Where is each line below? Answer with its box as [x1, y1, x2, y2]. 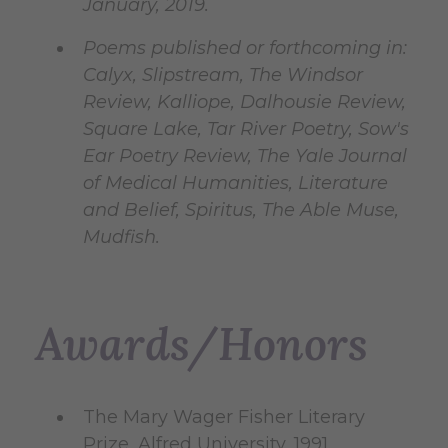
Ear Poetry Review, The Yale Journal [83, 145, 407, 167]
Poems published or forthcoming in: [83, 37, 407, 59]
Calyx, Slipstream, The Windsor [83, 64, 363, 86]
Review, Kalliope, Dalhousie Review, [83, 91, 406, 113]
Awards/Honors [35, 315, 368, 372]
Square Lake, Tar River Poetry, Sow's [83, 118, 409, 140]
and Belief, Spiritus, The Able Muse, [83, 199, 399, 221]
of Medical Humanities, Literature [83, 172, 388, 194]
